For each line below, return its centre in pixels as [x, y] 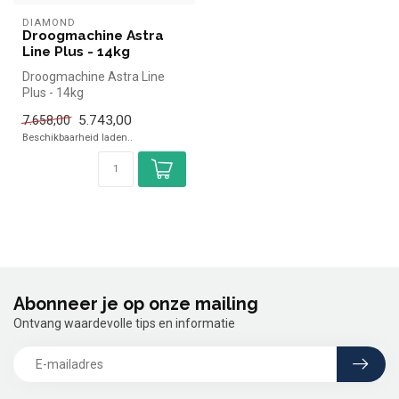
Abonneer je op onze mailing [136, 305]
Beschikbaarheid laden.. [77, 138]
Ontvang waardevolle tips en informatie [124, 324]
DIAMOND [49, 22]
